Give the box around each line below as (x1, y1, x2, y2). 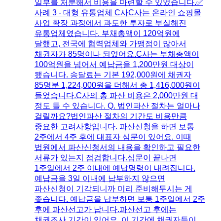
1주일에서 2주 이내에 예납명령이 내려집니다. (34, 163, 195, 172)
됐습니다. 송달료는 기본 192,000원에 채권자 (34, 70, 191, 79)
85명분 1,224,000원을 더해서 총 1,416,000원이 (34, 80, 200, 89)
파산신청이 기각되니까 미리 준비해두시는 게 (34, 184, 192, 193)
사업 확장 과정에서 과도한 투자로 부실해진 (34, 18, 186, 27)
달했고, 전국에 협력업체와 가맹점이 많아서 (34, 39, 186, 48)
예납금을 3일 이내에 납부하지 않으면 (34, 174, 165, 183)
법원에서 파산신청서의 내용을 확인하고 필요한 (34, 143, 200, 151)
